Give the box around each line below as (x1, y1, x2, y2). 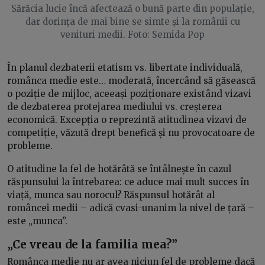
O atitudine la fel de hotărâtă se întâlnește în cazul (7, 163, 231, 174)
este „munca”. (7, 215, 67, 227)
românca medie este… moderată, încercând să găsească (7, 75, 256, 86)
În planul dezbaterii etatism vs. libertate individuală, (7, 62, 243, 73)
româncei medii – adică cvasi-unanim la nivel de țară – (7, 202, 254, 214)
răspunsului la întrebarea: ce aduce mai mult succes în (7, 176, 249, 188)
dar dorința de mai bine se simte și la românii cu (25, 15, 240, 27)
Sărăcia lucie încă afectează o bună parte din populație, (11, 2, 254, 14)
